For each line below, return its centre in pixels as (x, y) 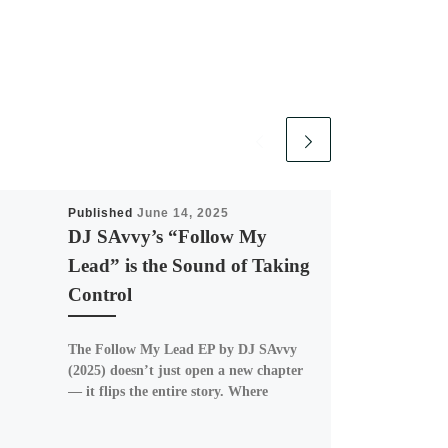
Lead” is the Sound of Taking (188, 265)
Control (99, 294)
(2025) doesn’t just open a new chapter (185, 369)
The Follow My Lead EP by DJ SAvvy (182, 348)
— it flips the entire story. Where (167, 390)
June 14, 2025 (182, 212)
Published (102, 212)
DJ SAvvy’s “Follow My (167, 236)
